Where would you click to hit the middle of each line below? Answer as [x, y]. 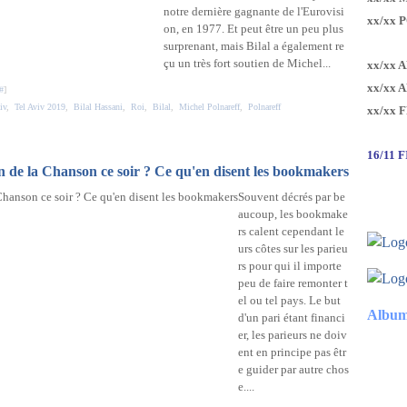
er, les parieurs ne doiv [293, 335]
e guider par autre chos [293, 369]
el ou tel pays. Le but [289, 300]
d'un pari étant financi [292, 318]
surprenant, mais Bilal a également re [254, 46]
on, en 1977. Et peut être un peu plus [253, 29]
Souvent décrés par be [292, 197]
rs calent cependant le [291, 231]
